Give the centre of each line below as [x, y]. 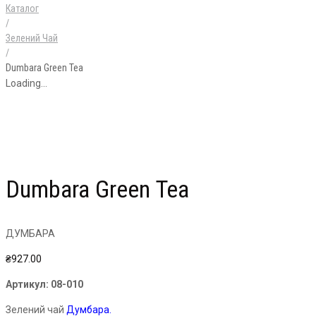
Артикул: [28, 285]
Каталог [22, 8]
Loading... [26, 83]
